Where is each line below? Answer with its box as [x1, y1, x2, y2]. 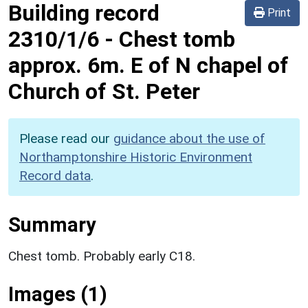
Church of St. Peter [8, 78, 200, 104]
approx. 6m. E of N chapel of [8, 52, 289, 78]
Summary [8, 212, 96, 236]
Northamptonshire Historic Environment [19, 148, 252, 165]
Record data [19, 167, 91, 184]
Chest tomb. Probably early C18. [8, 247, 195, 264]
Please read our [19, 130, 113, 146]
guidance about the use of [113, 130, 265, 146]
